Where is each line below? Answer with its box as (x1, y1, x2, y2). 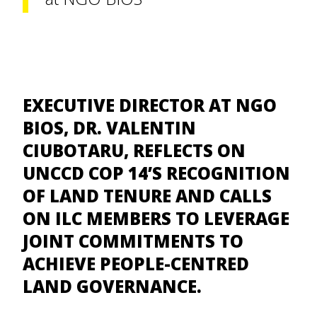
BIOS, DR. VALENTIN (23, 116, 196, 139)
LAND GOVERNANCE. (23, 275, 202, 298)
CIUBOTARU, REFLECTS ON (23, 139, 246, 162)
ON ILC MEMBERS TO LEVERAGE (23, 207, 289, 230)
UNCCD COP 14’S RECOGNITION (23, 161, 290, 185)
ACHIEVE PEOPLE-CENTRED (23, 252, 249, 275)
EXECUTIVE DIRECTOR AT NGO (23, 93, 277, 117)
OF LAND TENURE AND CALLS (23, 184, 272, 207)
